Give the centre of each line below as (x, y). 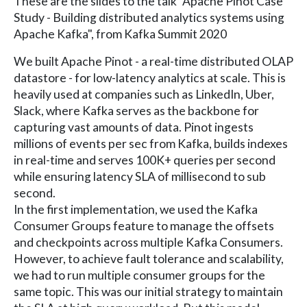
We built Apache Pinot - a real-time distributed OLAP (153, 61)
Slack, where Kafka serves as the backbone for (136, 110)
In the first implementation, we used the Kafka (136, 209)
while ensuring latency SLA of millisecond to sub (140, 176)
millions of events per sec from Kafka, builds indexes (151, 143)
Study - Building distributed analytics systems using (149, 17)
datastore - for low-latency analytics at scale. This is (150, 77)
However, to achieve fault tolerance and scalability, (149, 258)
